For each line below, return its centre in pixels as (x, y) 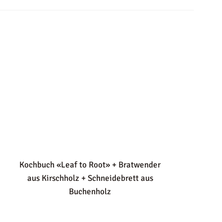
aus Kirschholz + (56, 178)
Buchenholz (90, 192)
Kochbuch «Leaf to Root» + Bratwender (90, 165)
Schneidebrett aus (120, 178)
